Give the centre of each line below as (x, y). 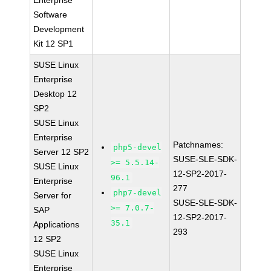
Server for (53, 195)
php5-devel (138, 147)
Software (51, 15)
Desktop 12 (55, 94)
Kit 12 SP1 (54, 44)
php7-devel (138, 193)
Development (59, 29)
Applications (57, 224)
